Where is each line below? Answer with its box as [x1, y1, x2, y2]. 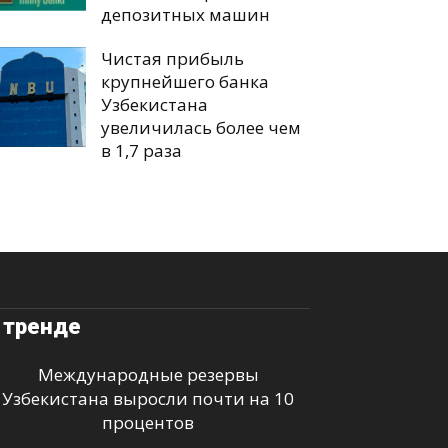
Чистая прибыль [101, 47, 244, 70]
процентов [102, 411, 194, 434]
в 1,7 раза [101, 139, 182, 162]
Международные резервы [37, 363, 259, 386]
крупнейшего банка [101, 70, 269, 93]
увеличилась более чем [101, 116, 301, 139]
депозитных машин [101, 3, 270, 26]
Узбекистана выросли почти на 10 [2, 387, 294, 410]
